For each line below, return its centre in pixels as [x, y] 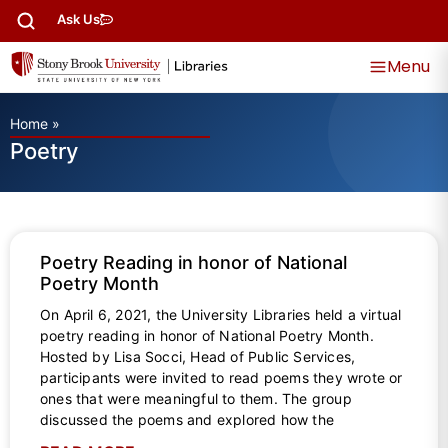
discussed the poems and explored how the [187, 420]
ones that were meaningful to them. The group [196, 399]
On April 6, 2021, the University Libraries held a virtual [221, 315]
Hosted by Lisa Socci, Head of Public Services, [198, 357]
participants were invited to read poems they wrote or [221, 378]
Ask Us [78, 19]
